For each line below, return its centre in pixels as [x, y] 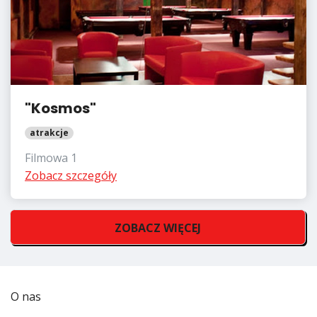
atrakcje [50, 133]
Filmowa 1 [51, 158]
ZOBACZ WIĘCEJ [158, 228]
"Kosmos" [60, 108]
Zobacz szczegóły [71, 175]
